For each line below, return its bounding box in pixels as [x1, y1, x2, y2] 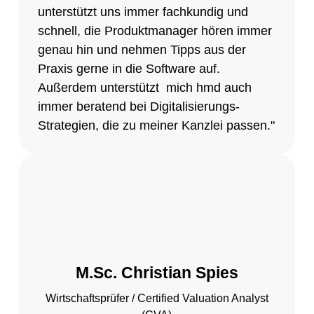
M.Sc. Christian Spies [75, 264, 238, 282]
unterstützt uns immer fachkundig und [37, 5, 248, 20]
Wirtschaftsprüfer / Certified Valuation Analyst [45, 292, 268, 304]
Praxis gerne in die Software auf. [37, 62, 220, 76]
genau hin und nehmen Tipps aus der [37, 43, 250, 57]
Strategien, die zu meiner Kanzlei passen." [37, 118, 275, 133]
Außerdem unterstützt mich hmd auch [37, 81, 252, 95]
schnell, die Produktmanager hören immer [37, 24, 272, 39]
